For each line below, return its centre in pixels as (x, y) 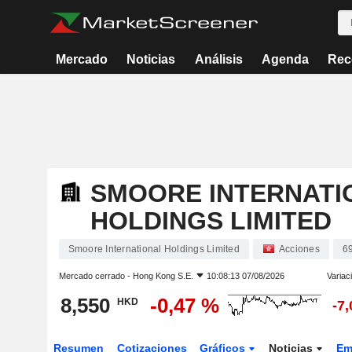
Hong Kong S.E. (163, 276)
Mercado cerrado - (95, 276)
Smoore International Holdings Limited (154, 249)
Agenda (285, 59)
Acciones (299, 249)
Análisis (218, 59)
